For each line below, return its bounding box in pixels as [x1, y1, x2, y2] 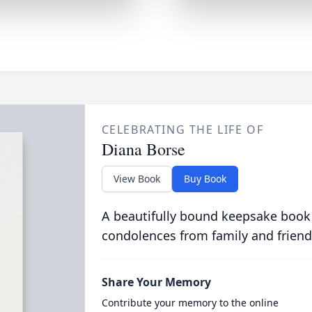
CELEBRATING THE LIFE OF [101, 122, 264, 137]
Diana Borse [101, 138, 185, 160]
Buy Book [183, 172, 226, 185]
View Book [113, 172, 160, 185]
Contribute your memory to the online [101, 296, 279, 309]
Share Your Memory [101, 274, 211, 290]
